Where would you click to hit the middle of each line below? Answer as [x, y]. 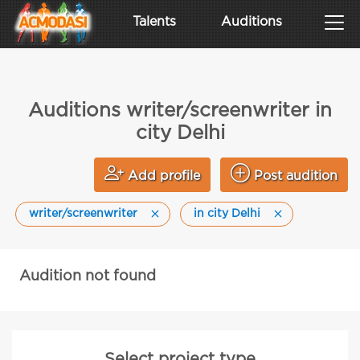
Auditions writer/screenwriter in [180, 111]
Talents [154, 22]
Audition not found [88, 276]
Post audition [296, 176]
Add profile [164, 176]
